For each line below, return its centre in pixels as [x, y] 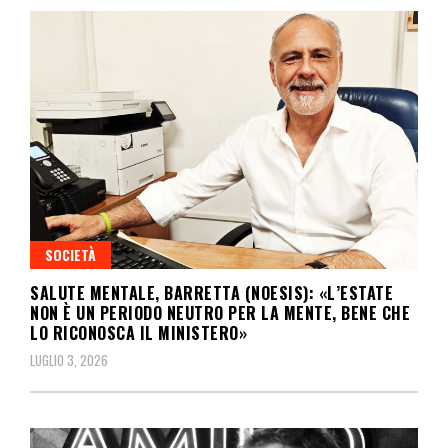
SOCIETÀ [70, 255]
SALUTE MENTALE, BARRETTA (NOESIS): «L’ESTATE [211, 293]
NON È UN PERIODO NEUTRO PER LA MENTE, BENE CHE [220, 313]
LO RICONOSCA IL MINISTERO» [138, 333]
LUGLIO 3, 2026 [69, 360]
